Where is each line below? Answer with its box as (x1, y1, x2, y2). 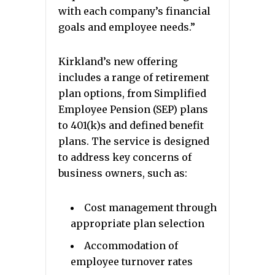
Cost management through (84, 201, 217, 214)
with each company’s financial (58, 5, 211, 17)
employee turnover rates (71, 255, 193, 268)
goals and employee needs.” (58, 21, 195, 33)
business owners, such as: (58, 167, 187, 179)
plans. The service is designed (58, 135, 209, 147)
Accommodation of (84, 239, 178, 252)
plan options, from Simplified (58, 87, 206, 99)
